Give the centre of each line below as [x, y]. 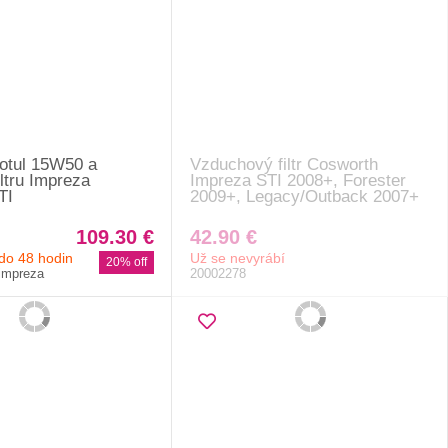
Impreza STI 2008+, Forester [298, 180]
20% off [127, 261]
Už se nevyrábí [238, 257]
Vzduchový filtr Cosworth [284, 164]
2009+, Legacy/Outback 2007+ [305, 196]
